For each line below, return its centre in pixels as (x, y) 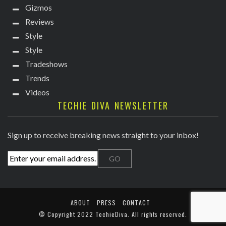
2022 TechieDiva (102, 214)
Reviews (40, 22)
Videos (37, 92)
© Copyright (58, 214)
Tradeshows (46, 64)
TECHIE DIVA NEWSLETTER (113, 106)
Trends (37, 78)
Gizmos (39, 8)
